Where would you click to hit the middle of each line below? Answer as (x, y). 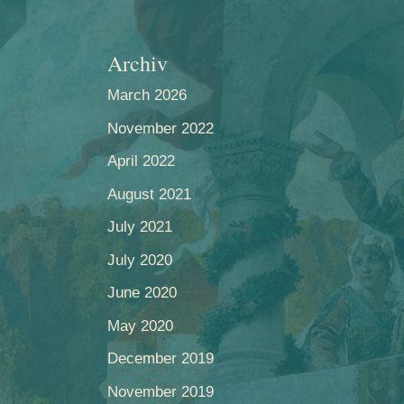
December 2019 (161, 358)
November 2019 (161, 391)
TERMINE (202, 128)
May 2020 (141, 326)
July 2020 (140, 260)
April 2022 (142, 161)
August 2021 (150, 194)
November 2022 (161, 128)
